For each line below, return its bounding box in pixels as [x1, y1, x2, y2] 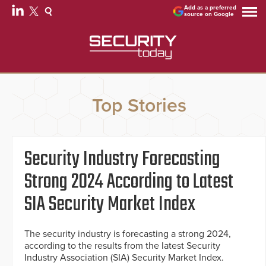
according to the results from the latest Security [24, 240, 220, 252]
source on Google [184, 11, 235, 18]
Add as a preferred [184, 4, 237, 11]
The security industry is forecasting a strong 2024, [24, 228, 231, 240]
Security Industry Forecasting [24, 144, 220, 176]
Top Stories [91, 94, 186, 118]
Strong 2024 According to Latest [24, 166, 233, 199]
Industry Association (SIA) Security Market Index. [24, 252, 224, 264]
